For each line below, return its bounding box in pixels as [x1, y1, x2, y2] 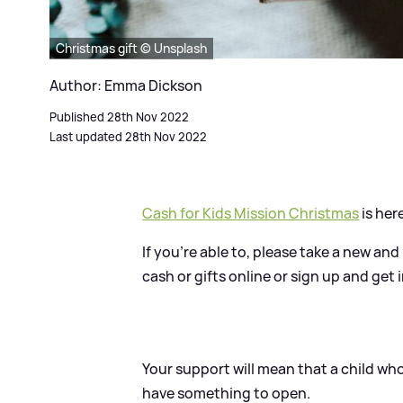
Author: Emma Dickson [49, 75, 202, 95]
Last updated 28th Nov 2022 [49, 128, 207, 145]
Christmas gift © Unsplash [56, 39, 207, 57]
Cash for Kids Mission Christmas [142, 202, 360, 223]
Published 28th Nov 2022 [49, 108, 189, 125]
